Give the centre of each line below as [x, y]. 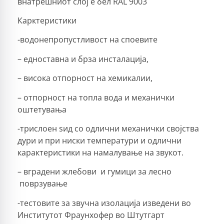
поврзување [42, 184]
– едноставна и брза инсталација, [83, 59]
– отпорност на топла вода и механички [96, 97]
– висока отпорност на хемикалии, [85, 78]
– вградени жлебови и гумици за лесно [94, 172]
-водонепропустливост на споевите [87, 40]
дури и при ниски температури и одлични [99, 140]
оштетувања [42, 109]
